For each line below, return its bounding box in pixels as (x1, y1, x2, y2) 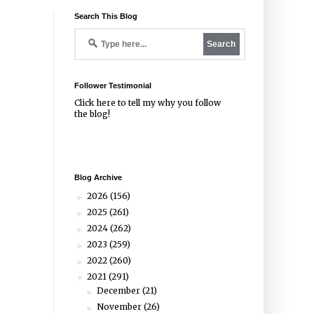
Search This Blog (74, 12, 137, 20)
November (97, 301, 144, 312)
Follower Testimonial (74, 81, 151, 90)
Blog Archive (74, 173, 122, 182)
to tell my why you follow (116, 97, 221, 108)
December (97, 285, 143, 296)
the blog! (74, 109, 110, 119)
